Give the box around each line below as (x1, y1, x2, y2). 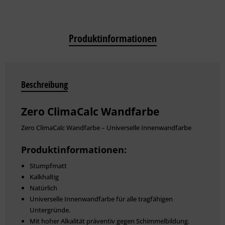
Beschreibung (21, 78, 68, 91)
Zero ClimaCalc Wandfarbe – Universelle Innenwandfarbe (21, 123, 191, 132)
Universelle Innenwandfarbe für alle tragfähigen (30, 194, 173, 203)
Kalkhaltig (30, 172, 59, 181)
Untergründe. (30, 205, 70, 214)
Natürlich (30, 183, 57, 192)
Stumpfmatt (30, 161, 67, 170)
